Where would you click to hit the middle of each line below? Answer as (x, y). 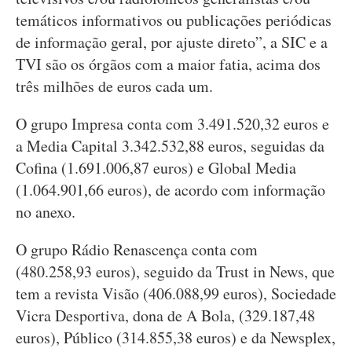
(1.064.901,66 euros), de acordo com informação (170, 190)
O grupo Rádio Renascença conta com (137, 249)
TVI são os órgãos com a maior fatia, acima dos (168, 64)
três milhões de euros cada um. (114, 86)
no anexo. (46, 212)
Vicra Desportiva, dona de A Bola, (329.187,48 (165, 315)
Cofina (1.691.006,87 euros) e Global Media (156, 168)
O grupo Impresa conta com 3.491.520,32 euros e (172, 124)
